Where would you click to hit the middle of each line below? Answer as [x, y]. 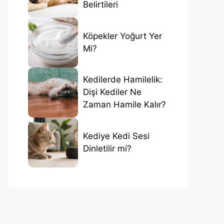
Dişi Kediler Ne [112, 92]
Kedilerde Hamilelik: [123, 80]
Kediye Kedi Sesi [116, 136]
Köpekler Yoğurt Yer [122, 36]
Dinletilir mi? [107, 148]
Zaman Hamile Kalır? [124, 105]
